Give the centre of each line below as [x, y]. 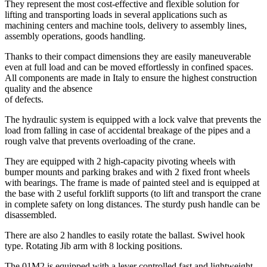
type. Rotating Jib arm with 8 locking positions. [94, 246]
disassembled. [31, 215]
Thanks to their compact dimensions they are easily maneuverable [128, 57]
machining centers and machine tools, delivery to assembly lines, [126, 26]
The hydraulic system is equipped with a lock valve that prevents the [133, 120]
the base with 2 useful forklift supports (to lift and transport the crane [133, 194]
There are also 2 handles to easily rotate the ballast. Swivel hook [125, 235]
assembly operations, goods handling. [75, 36]
